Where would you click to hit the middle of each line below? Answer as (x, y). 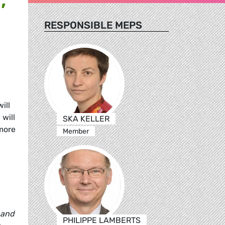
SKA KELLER (86, 119)
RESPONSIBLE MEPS (93, 25)
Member (76, 131)
